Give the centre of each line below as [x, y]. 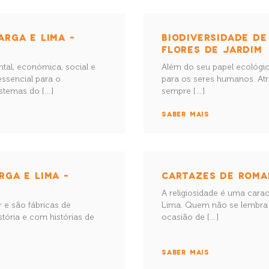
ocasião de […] [190, 217]
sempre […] [183, 91]
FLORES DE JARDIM [212, 49]
